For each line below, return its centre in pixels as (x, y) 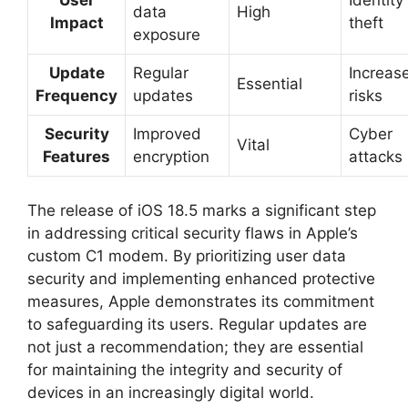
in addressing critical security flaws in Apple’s (193, 233)
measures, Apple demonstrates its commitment (201, 301)
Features (76, 156)
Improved (167, 133)
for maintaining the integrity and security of (185, 370)
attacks (376, 156)
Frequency (76, 95)
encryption (171, 156)
